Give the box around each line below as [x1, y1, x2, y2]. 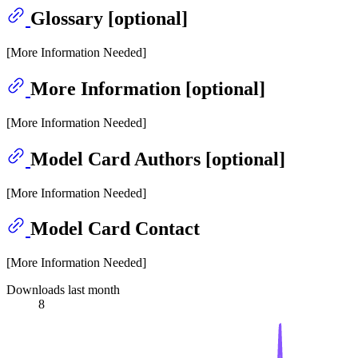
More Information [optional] [30, 78, 265, 99]
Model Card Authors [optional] [30, 148, 285, 169]
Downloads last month [6, 283, 120, 297]
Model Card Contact [30, 218, 200, 240]
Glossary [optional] [30, 7, 188, 29]
